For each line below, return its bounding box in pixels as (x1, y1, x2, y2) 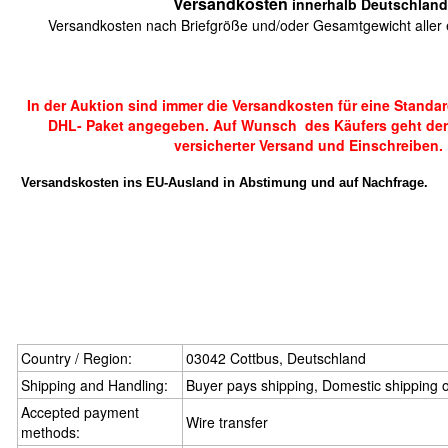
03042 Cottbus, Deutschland (186, 348, 366, 368)
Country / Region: (21, 348, 132, 368)
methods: (21, 422, 80, 442)
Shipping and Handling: (21, 375, 168, 395)
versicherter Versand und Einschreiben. (173, 135, 443, 155)
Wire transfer (186, 412, 268, 432)
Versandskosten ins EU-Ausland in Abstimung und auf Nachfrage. (17, 175, 428, 190)
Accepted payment (21, 402, 139, 422)
